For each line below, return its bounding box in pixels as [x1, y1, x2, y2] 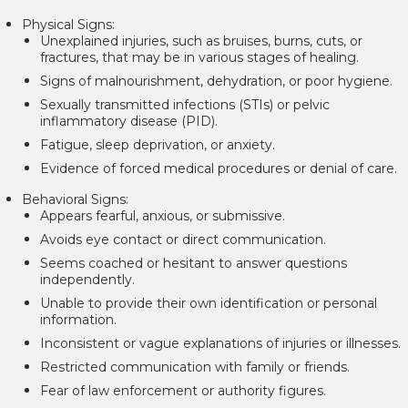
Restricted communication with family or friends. [40, 359, 350, 376]
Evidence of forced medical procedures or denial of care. [40, 160, 397, 178]
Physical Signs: [22, 16, 115, 34]
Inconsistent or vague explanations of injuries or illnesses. [40, 335, 401, 352]
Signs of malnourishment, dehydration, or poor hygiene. [40, 73, 393, 90]
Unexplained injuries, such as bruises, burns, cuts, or [40, 33, 362, 50]
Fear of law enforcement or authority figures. [40, 382, 326, 400]
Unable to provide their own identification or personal [40, 295, 377, 312]
